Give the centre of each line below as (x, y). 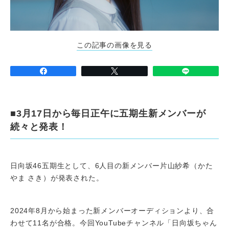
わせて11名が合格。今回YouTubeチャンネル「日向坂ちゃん (114, 223)
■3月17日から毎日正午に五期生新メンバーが (108, 113)
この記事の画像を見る (114, 45)
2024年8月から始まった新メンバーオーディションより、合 (112, 210)
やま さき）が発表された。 (57, 178)
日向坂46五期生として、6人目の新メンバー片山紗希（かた (112, 165)
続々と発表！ (39, 127)
